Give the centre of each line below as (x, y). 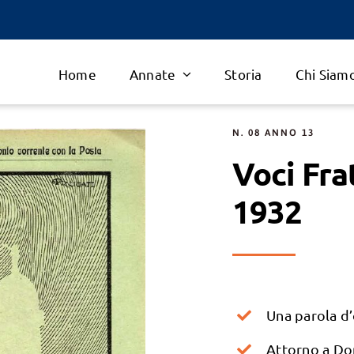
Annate (153, 74)
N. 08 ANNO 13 (273, 133)
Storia (243, 74)
